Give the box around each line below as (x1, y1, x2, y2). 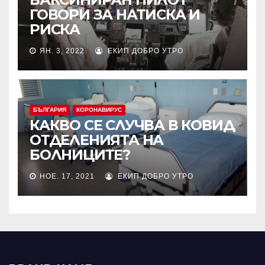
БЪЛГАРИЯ (33, 106, 66, 113)
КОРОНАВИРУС (76, 106, 122, 113)
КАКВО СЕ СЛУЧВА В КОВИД (30, 117, 235, 134)
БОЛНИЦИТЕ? (30, 146, 130, 163)
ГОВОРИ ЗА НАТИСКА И (30, 6, 201, 23)
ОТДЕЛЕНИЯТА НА (30, 131, 164, 148)
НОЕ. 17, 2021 (40, 172, 95, 180)
